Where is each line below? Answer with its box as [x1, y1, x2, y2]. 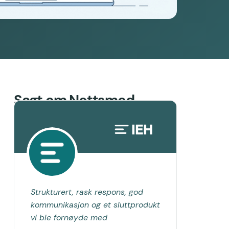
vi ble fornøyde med [30, 212, 107, 223]
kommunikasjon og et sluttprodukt [30, 199, 160, 210]
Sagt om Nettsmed [13, 90, 134, 110]
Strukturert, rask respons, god [30, 186, 143, 197]
